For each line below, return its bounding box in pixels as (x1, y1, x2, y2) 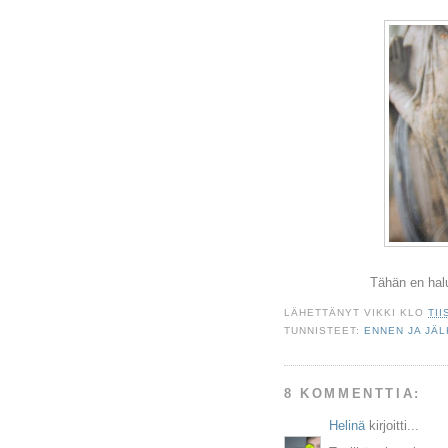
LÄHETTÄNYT (284, 306, 365, 318)
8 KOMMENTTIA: (284, 386, 421, 402)
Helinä (329, 418, 365, 434)
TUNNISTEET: (284, 324, 365, 336)
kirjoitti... (365, 418, 419, 434)
